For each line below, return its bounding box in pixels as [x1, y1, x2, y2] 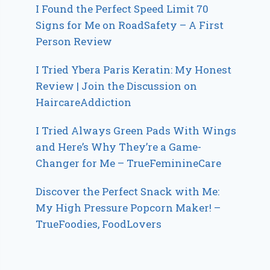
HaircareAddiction [36, 95, 132, 109]
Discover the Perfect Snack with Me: [36, 184, 220, 198]
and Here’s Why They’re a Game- [36, 139, 202, 154]
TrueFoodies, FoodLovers [36, 216, 162, 231]
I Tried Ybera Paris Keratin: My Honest [36, 62, 232, 77]
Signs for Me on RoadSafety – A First [36, 17, 224, 32]
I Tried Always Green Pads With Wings [36, 123, 237, 137]
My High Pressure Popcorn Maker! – [36, 200, 221, 215]
